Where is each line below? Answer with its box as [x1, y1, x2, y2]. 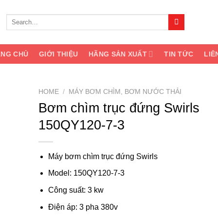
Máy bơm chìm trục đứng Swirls [48, 152, 158, 161]
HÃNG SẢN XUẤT [89, 50, 147, 58]
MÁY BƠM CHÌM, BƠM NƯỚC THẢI [68, 88, 182, 95]
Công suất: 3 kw [48, 185, 104, 194]
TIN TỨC [164, 50, 194, 58]
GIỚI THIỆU [39, 50, 78, 58]
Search [6, 14, 26, 21]
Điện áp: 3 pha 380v [48, 202, 118, 211]
